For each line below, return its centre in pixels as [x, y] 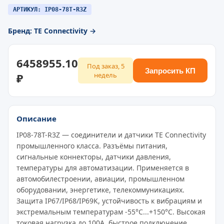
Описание [36, 118]
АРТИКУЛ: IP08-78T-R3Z [50, 9]
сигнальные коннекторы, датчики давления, [94, 157]
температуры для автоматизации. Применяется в [103, 168]
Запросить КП [170, 70]
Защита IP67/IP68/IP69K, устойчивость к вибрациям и [109, 201]
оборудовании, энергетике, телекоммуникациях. [100, 190]
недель [105, 75]
